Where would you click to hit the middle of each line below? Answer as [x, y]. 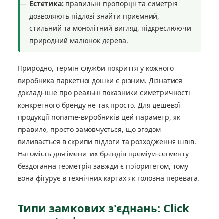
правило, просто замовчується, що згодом [89, 129]
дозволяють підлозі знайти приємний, [94, 16]
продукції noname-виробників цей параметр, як [99, 117]
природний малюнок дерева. [79, 40]
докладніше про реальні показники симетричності [104, 93]
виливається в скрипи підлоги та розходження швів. [107, 142]
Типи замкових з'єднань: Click [103, 208]
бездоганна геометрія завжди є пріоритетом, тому [103, 166]
